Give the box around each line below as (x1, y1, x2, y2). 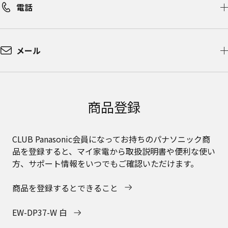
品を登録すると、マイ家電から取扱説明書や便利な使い (12, 145, 215, 157)
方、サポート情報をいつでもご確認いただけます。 (12, 157, 198, 169)
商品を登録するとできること (12, 181, 120, 194)
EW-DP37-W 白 (12, 206, 67, 218)
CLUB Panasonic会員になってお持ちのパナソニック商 (12, 132, 210, 145)
